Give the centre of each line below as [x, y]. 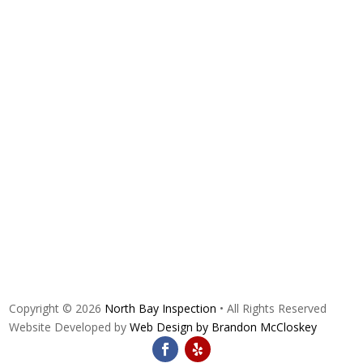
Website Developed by [70, 327]
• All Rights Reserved [272, 308]
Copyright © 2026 [57, 308]
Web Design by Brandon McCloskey [224, 327]
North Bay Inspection [161, 308]
